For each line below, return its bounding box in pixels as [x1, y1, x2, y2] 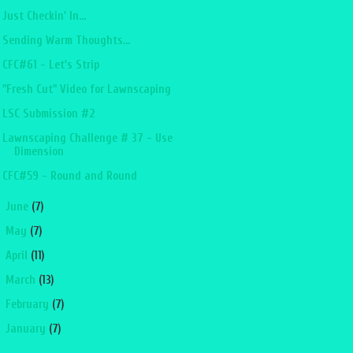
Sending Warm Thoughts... [2, 33, 130, 47]
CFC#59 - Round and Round [2, 169, 137, 183]
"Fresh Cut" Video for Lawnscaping [2, 82, 171, 96]
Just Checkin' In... [2, 9, 86, 23]
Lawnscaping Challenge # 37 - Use [2, 131, 173, 145]
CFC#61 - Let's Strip [2, 58, 99, 72]
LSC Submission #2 [2, 106, 95, 121]
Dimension [13, 144, 64, 158]
